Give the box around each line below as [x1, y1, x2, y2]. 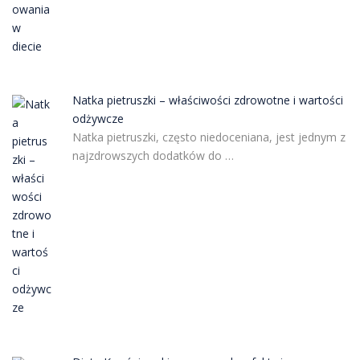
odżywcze [72, 111, 124, 126]
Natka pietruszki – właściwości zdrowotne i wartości [72, 92, 343, 108]
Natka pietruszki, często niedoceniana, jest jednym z [72, 129, 346, 145]
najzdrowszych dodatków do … [72, 148, 234, 163]
